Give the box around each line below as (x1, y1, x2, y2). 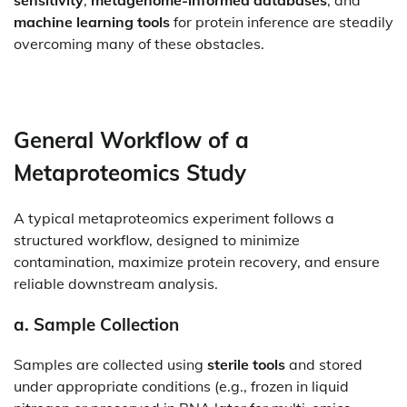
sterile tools (207, 355, 285, 374)
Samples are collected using (14, 355, 207, 374)
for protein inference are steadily (170, 13, 393, 32)
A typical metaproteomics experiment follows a (14, 209, 334, 227)
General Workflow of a (14, 126, 249, 154)
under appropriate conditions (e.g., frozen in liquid (14, 377, 349, 396)
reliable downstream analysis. (14, 274, 218, 293)
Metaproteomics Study (14, 159, 246, 187)
